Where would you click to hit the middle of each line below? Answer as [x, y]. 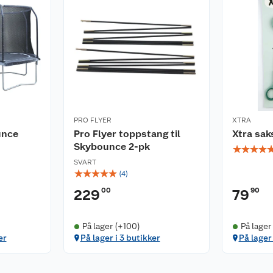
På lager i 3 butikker [120, 238]
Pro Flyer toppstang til [127, 134]
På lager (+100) [111, 226]
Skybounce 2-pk [112, 147]
